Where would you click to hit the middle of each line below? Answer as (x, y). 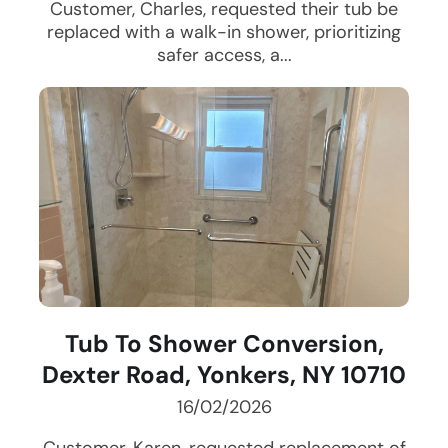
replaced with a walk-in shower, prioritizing (224, 32)
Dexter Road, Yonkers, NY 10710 (224, 375)
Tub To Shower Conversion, (224, 344)
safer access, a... (224, 55)
